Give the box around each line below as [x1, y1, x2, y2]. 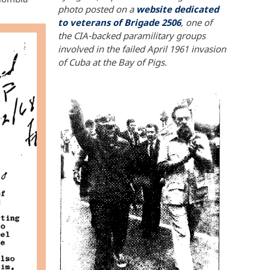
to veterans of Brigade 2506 [58, 16, 181, 29]
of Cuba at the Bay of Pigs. [58, 56, 167, 69]
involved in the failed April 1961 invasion [58, 43, 226, 55]
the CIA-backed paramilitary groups [58, 30, 206, 42]
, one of [181, 16, 212, 29]
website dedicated [136, 3, 219, 16]
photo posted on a [58, 3, 136, 16]
